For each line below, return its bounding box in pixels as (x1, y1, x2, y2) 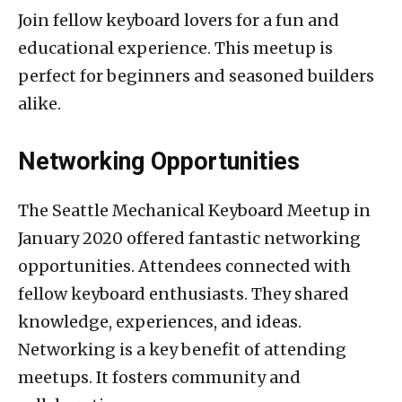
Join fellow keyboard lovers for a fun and (18, 9, 339, 31)
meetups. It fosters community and (18, 366, 301, 388)
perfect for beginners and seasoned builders (18, 65, 374, 86)
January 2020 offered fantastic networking (18, 227, 361, 249)
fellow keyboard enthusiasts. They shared (18, 283, 349, 304)
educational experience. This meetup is (18, 37, 333, 58)
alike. (18, 92, 61, 114)
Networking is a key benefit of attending (18, 338, 346, 360)
